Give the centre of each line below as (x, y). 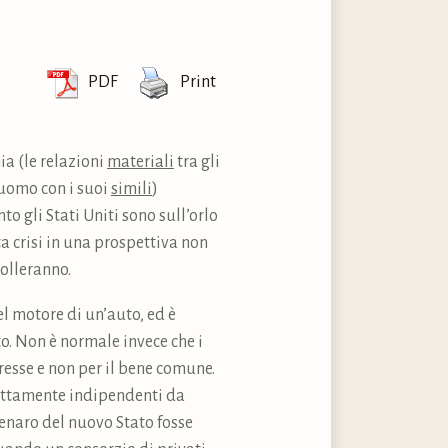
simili (131, 188)
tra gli (197, 161)
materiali (140, 161)
